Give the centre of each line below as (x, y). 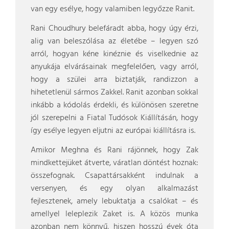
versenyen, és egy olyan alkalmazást (114, 189)
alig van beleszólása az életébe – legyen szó (114, 41)
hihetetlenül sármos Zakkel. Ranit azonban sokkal (114, 93)
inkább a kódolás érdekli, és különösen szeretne (114, 105)
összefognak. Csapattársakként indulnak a (114, 176)
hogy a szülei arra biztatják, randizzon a (114, 80)
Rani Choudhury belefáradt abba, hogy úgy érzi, (114, 29)
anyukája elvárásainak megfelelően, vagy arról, (114, 67)
